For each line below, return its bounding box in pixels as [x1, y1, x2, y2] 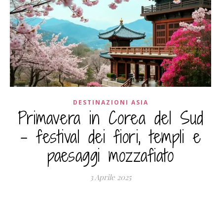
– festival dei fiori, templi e [20, 124, 201, 148]
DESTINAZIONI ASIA [73, 98, 148, 107]
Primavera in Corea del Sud [18, 106, 203, 130]
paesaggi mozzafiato [47, 143, 174, 167]
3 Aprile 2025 [90, 172, 131, 182]
